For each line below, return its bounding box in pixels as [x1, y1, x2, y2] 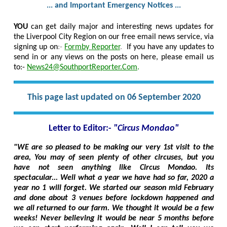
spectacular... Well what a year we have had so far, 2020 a [14, 174, 214, 182]
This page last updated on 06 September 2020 [27, 93, 201, 103]
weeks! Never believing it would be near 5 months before [14, 214, 214, 223]
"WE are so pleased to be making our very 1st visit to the [14, 143, 214, 152]
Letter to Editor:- [49, 124, 113, 134]
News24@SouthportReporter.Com [27, 63, 137, 72]
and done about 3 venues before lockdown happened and [14, 194, 214, 203]
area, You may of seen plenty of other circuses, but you [14, 154, 214, 162]
